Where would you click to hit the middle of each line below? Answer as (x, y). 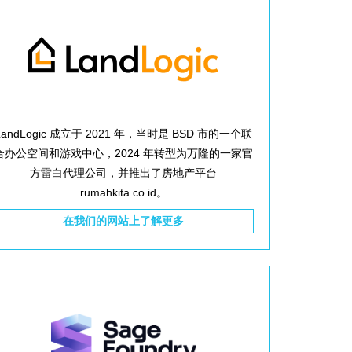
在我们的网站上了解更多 (124, 221)
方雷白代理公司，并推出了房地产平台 (124, 173)
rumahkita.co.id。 (123, 192)
